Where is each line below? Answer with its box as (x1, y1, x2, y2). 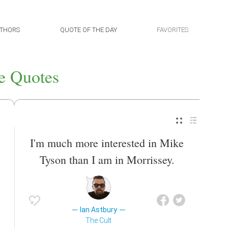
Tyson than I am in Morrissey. (39, 152, 175, 167)
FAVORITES (156, 26, 188, 34)
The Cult (85, 216, 112, 225)
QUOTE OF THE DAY (60, 26, 117, 34)
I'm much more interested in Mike (30, 135, 184, 151)
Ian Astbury (80, 206, 118, 214)
